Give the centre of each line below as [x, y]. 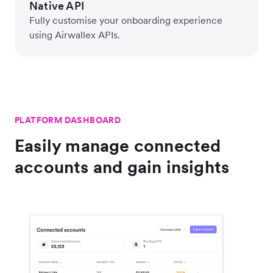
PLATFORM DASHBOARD [68, 120]
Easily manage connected [118, 146]
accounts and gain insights [122, 167]
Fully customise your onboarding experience [126, 20]
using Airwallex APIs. [75, 35]
